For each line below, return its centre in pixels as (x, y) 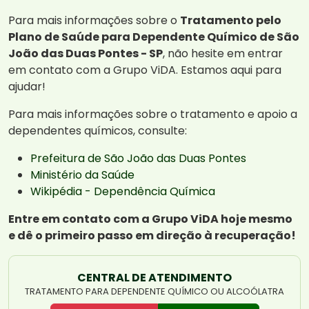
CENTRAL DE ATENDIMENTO (154, 278)
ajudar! (27, 87)
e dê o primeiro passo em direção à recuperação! (152, 236)
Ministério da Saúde (82, 175)
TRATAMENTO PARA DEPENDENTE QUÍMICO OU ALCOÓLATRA (154, 292)
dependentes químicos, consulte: (98, 131)
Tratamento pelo (231, 21)
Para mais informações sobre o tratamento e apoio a (153, 114)
